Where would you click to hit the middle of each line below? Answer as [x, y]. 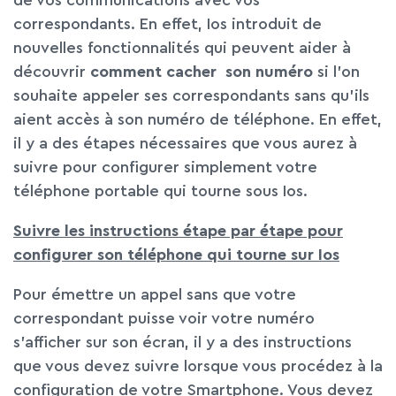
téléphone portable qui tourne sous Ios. [160, 191]
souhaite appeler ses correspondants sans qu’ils [191, 96]
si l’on [336, 72]
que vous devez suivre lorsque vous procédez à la [198, 366]
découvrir [52, 72]
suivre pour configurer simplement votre [165, 168]
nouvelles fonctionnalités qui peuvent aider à [182, 48]
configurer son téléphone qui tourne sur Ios [176, 255]
